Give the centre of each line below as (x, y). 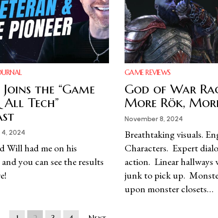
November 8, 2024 (154, 119)
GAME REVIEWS (147, 73)
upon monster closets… (169, 189)
